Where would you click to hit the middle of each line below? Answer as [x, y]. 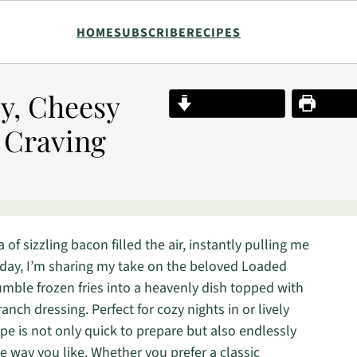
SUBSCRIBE [150, 32]
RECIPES [214, 32]
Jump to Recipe [236, 103]
